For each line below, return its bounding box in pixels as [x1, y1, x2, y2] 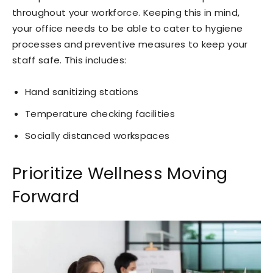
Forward [12, 185, 80, 208]
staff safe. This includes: [12, 53, 127, 66]
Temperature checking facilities [25, 107, 175, 120]
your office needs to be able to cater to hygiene [12, 21, 243, 35]
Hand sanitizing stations [25, 85, 139, 98]
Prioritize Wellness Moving [12, 161, 228, 185]
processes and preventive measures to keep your [12, 37, 248, 51]
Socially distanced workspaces [25, 129, 170, 142]
